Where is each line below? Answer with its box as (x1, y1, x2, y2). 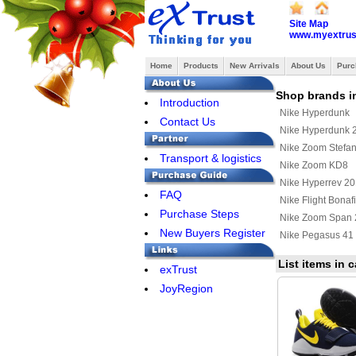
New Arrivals (230, 61, 280, 70)
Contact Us (160, 115, 215, 128)
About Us (291, 61, 326, 70)
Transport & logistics (160, 152, 261, 164)
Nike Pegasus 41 (280, 230, 354, 241)
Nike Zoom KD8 (280, 160, 348, 171)
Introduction (160, 96, 219, 109)
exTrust (160, 263, 197, 276)
